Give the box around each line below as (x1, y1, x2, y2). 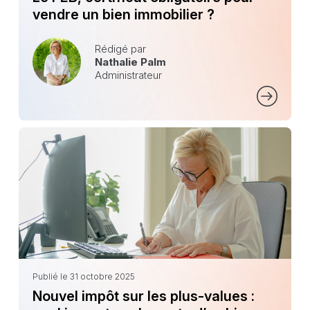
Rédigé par (94, 42, 146, 55)
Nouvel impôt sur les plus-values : (32, 288, 255, 305)
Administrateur (94, 68, 162, 82)
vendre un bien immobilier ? (32, 6, 215, 24)
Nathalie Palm (94, 55, 166, 69)
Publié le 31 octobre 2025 (32, 271, 135, 282)
